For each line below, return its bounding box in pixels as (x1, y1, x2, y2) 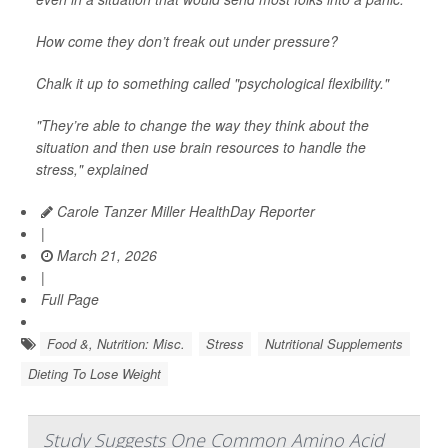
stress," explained (36, 159, 148, 180)
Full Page (41, 289, 99, 310)
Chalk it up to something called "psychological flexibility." (36, 73, 389, 94)
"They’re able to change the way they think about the (36, 115, 369, 136)
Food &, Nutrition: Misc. (47, 334, 185, 354)
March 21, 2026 (53, 245, 157, 266)
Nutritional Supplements (265, 334, 403, 354)
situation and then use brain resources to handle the (36, 137, 366, 158)
